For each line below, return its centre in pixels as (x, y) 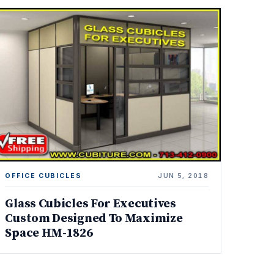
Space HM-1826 (49, 233)
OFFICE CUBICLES (43, 176)
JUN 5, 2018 (183, 176)
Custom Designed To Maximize (94, 218)
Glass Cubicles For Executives (91, 204)
